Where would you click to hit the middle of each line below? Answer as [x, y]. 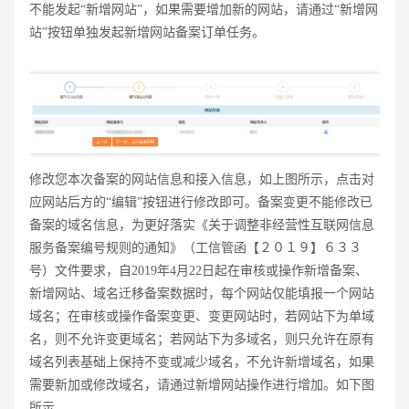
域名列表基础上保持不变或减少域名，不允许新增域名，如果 [202, 362]
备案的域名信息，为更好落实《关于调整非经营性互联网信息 [202, 225]
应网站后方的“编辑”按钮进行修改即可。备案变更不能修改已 [201, 202]
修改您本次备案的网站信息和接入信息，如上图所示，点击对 [202, 179]
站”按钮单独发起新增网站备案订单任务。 [147, 32]
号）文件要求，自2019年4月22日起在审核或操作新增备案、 [199, 270]
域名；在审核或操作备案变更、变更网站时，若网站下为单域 [202, 316]
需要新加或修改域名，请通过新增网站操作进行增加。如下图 [202, 384]
